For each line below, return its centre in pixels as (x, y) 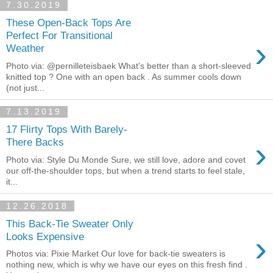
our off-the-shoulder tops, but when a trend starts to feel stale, (126, 171)
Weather (25, 48)
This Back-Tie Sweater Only (70, 223)
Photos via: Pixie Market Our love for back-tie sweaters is (116, 254)
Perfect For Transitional (59, 36)
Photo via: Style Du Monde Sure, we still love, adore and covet (126, 160)
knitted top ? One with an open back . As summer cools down (124, 76)
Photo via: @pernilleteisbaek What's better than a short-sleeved (129, 66)
